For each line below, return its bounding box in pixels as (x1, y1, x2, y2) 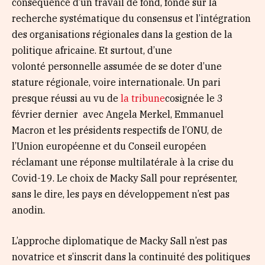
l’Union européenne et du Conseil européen (12, 140, 206, 153)
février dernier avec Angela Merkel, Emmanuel (12, 108, 224, 121)
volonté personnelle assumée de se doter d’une (12, 60, 222, 73)
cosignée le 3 (165, 92, 223, 105)
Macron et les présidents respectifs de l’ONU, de (12, 124, 222, 137)
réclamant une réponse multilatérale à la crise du (12, 156, 234, 169)
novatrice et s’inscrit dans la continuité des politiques (12, 250, 250, 263)
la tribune (121, 92, 165, 105)
